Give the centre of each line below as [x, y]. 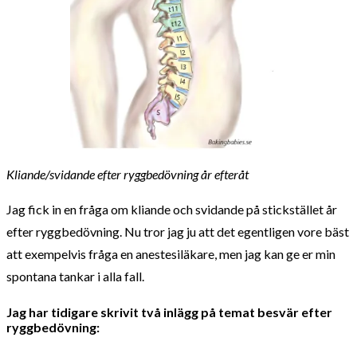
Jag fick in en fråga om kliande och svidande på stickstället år [172, 209]
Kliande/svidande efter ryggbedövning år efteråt [127, 174]
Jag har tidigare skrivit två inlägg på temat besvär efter [169, 312]
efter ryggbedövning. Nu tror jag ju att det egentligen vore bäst [178, 231]
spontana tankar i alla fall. [75, 276]
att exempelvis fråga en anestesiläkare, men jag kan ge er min [171, 253]
